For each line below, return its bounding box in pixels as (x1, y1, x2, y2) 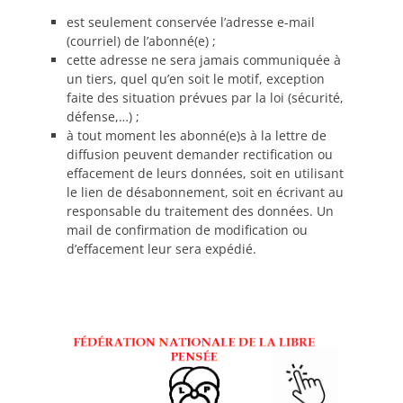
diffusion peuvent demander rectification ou (67, 146, 333, 163)
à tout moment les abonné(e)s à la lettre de (67, 127, 327, 144)
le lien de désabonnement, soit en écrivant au (67, 184, 344, 201)
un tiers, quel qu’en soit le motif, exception (67, 70, 325, 87)
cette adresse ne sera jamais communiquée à (67, 51, 341, 68)
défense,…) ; (67, 108, 139, 125)
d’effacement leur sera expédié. (67, 240, 256, 257)
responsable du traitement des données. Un (67, 202, 334, 219)
